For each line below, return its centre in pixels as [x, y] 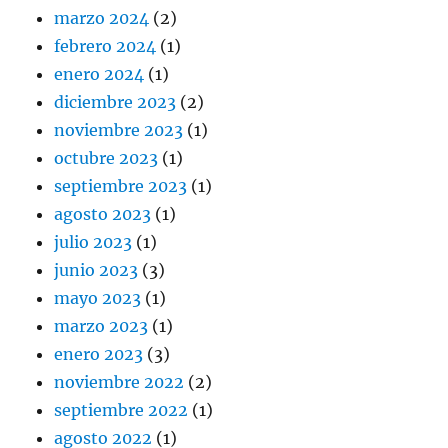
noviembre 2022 [119, 382]
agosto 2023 [103, 214]
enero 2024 [99, 74]
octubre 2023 [106, 158]
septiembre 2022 [121, 410]
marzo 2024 [102, 18]
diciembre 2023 [115, 102]
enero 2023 [99, 354]
